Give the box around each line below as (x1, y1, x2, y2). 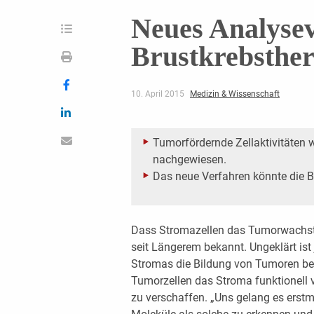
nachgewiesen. (152, 152, 226, 166)
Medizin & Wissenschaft (189, 88, 280, 99)
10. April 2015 (130, 88, 186, 99)
